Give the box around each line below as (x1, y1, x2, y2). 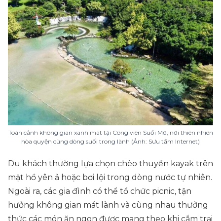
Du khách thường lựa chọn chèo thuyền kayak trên (8, 159, 213, 168)
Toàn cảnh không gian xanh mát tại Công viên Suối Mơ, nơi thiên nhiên (8, 129, 213, 136)
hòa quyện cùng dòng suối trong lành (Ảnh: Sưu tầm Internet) (21, 138, 200, 145)
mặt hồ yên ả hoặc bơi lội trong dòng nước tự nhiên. (8, 173, 212, 182)
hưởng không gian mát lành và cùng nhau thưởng (8, 200, 208, 210)
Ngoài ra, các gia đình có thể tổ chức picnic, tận (8, 186, 191, 196)
